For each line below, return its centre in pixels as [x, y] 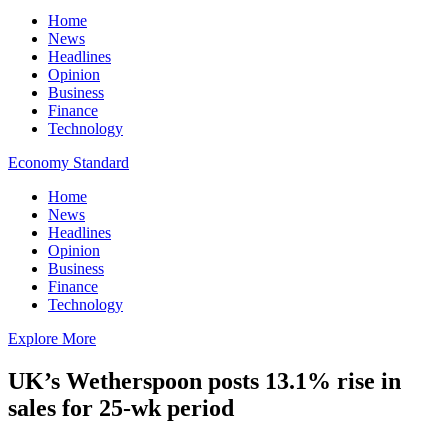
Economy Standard [68, 162]
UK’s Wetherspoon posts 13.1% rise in [204, 380]
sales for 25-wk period [121, 407]
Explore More [52, 338]
